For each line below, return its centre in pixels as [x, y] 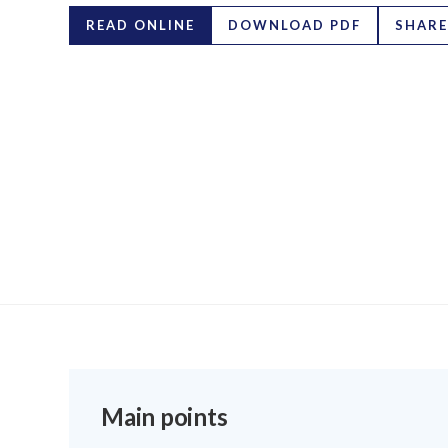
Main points [164, 416]
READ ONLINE [140, 25]
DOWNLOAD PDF [294, 25]
